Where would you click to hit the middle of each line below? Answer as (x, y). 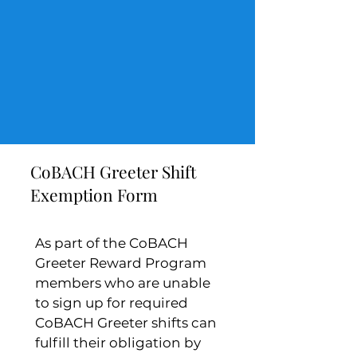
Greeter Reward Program (121, 263)
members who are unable (123, 282)
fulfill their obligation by (118, 342)
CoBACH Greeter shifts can (126, 322)
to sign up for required (112, 302)
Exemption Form (94, 194)
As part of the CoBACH (112, 243)
